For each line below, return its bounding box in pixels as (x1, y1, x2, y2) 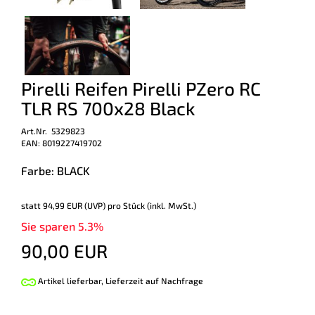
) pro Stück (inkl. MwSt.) (103, 200, 196, 211)
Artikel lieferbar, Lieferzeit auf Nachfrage (35, 276, 203, 286)
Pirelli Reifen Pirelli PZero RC (21, 77, 261, 100)
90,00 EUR (21, 240, 108, 262)
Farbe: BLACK (21, 164, 90, 178)
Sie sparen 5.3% (21, 219, 103, 233)
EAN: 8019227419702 (21, 138, 102, 148)
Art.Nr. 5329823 (21, 126, 85, 136)
